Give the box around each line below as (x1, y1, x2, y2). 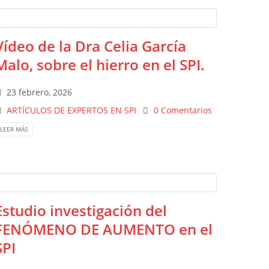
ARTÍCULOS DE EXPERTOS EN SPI (7, 104, 137, 116)
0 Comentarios (153, 104, 212, 116)
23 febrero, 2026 (7, 86, 73, 98)
